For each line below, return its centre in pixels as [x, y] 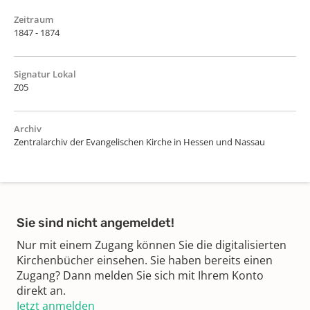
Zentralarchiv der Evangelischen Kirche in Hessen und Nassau [139, 142]
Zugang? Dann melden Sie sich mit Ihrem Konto [140, 275]
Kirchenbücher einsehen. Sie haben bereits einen [145, 260]
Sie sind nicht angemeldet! [95, 222]
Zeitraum [34, 19]
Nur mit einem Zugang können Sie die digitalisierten [152, 245]
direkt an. [41, 290]
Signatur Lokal [45, 74]
